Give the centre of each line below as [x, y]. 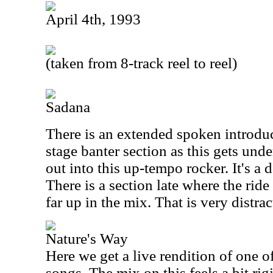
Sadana [68, 107]
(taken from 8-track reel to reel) [141, 63]
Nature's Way [87, 239]
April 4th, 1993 [93, 19]
